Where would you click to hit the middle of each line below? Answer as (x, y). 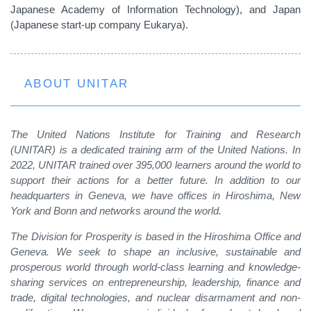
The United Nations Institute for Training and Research (155, 134)
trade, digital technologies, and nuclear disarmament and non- (155, 297)
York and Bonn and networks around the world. (116, 211)
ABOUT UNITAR (76, 83)
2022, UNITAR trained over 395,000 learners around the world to (155, 165)
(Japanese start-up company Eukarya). (99, 25)
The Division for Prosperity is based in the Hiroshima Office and (155, 236)
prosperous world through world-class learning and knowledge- (155, 267)
